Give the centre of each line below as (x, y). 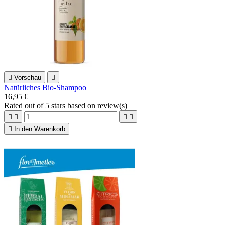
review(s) (112, 106)
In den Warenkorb (40, 129)
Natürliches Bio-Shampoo (45, 88)
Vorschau (28, 78)
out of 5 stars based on (61, 106)
